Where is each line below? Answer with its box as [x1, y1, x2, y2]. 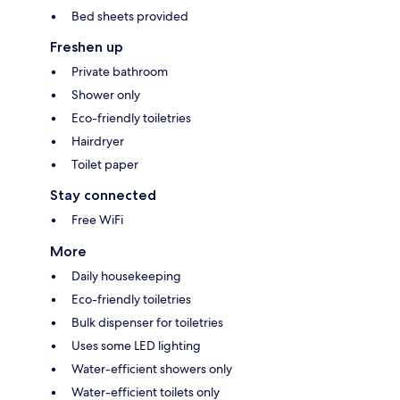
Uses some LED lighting [71, 337, 201, 354]
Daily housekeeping [71, 268, 181, 285]
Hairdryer [71, 133, 124, 150]
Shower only [71, 87, 140, 104]
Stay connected [50, 187, 156, 204]
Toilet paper [71, 156, 138, 173]
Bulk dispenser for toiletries [71, 314, 223, 331]
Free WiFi [71, 212, 123, 229]
